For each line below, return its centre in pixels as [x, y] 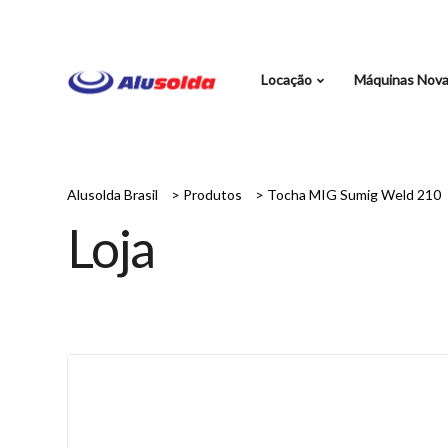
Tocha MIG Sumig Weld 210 [354, 194]
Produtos [212, 194]
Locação [286, 79]
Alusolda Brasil [112, 194]
